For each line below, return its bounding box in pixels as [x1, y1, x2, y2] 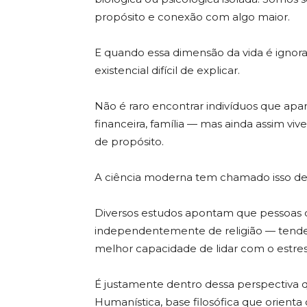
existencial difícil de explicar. [95, 64, 240, 77]
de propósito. [95, 135, 164, 148]
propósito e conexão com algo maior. [95, 10, 290, 23]
